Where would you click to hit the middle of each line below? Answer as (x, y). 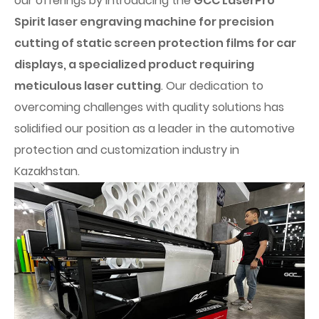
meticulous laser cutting (88, 86)
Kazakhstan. (47, 171)
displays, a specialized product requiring (134, 64)
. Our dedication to (212, 86)
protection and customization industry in (127, 150)
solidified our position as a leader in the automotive (155, 129)
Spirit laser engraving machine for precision (144, 22)
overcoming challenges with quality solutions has (149, 107)
